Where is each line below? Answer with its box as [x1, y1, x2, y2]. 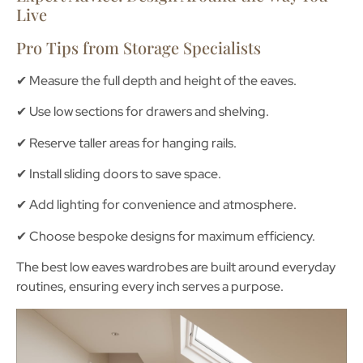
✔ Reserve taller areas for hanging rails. [16, 134, 237, 152]
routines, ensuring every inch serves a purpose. [16, 278, 284, 296]
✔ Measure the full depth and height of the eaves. [16, 71, 297, 89]
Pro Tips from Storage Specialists [16, 36, 261, 58]
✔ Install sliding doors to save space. [16, 165, 221, 183]
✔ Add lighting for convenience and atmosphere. [16, 196, 297, 214]
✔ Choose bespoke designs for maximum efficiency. [16, 227, 315, 245]
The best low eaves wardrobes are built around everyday [16, 258, 335, 276]
